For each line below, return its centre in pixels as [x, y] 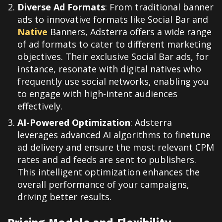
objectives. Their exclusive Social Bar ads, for [113, 57]
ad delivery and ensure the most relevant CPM [116, 147]
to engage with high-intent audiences [97, 94]
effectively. [40, 106]
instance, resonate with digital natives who [109, 69]
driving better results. [64, 197]
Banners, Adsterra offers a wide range [130, 32]
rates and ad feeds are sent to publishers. [107, 160]
